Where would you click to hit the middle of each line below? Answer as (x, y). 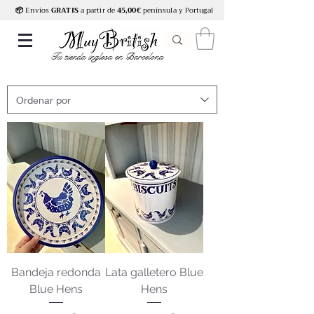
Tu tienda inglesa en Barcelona (107, 57)
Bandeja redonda (56, 272)
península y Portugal (178, 10)
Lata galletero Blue (154, 272)
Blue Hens (56, 289)
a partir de (99, 10)
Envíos (37, 10)
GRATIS (66, 10)
